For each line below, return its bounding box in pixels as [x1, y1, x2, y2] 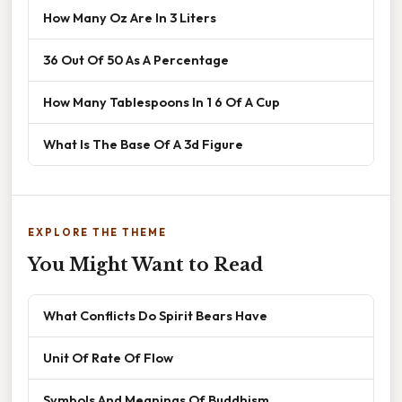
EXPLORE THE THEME [28, 226, 167, 240]
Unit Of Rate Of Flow [43, 349, 173, 367]
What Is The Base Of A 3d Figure [43, 135, 243, 153]
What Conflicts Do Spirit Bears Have [43, 307, 267, 325]
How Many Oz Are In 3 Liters [43, 9, 216, 27]
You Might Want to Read [28, 254, 263, 276]
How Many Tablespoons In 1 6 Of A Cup [43, 93, 280, 111]
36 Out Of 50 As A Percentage [43, 51, 229, 69]
